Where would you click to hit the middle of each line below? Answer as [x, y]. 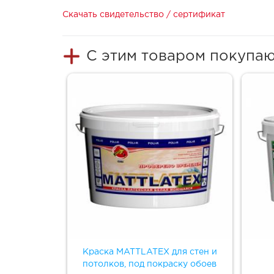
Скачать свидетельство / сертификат [144, 14]
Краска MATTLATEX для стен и [150, 252]
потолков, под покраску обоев [150, 264]
